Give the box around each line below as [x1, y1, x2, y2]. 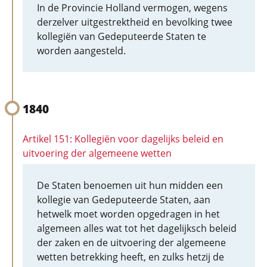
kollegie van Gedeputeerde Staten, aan [37, 193, 210, 206]
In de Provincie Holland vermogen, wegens [37, 1, 228, 14]
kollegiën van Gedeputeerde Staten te [37, 30, 206, 43]
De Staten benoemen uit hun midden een [37, 179, 223, 192]
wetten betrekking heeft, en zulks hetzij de [37, 250, 224, 263]
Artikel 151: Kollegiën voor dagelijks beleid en [23, 132, 223, 145]
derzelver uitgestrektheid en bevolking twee [37, 15, 232, 29]
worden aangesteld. [37, 44, 126, 57]
